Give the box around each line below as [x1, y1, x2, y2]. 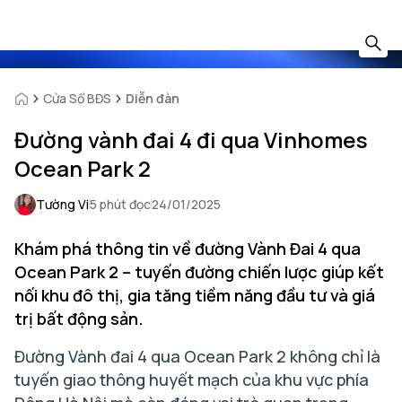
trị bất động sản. [14, 308, 144, 329]
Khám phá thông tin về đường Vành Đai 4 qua [14, 238, 361, 259]
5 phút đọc [90, 196, 151, 213]
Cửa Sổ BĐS [43, 90, 111, 107]
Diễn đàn [126, 90, 179, 107]
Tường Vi [36, 196, 89, 213]
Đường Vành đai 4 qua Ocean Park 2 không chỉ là [14, 345, 380, 367]
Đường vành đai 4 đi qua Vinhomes [14, 125, 368, 154]
